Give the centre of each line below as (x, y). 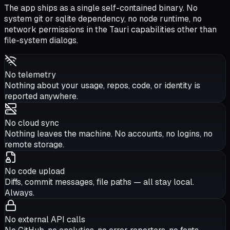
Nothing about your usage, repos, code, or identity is (102, 85)
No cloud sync (32, 123)
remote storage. (34, 144)
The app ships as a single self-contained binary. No (101, 8)
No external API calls (45, 219)
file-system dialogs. (41, 40)
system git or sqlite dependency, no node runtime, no (103, 18)
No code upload (35, 171)
